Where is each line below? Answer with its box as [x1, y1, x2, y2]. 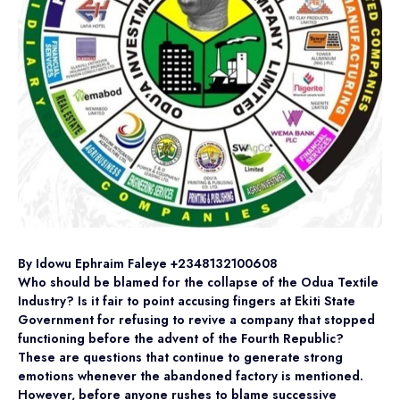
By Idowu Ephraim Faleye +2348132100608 [18, 254, 278, 272]
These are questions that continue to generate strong [18, 348, 343, 366]
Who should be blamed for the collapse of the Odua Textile [18, 273, 379, 291]
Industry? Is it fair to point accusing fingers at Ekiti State [18, 292, 355, 310]
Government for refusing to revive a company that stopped [18, 311, 375, 329]
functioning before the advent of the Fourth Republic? [18, 329, 344, 347]
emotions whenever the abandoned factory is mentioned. [18, 367, 363, 385]
